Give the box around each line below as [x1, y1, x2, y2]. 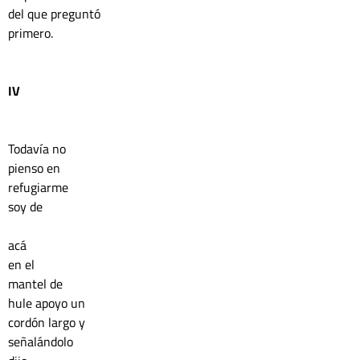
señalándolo [8, 332, 76, 351]
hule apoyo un [8, 293, 88, 313]
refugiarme [8, 178, 68, 197]
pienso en [8, 158, 63, 178]
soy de [8, 197, 43, 216]
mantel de [8, 274, 66, 293]
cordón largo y [8, 313, 88, 332]
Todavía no [8, 139, 69, 158]
